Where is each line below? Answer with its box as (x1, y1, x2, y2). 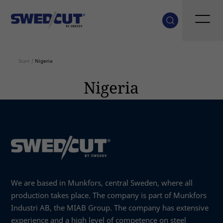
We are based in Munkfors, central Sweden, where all (11, 178, 193, 188)
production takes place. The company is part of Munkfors (11, 190, 207, 200)
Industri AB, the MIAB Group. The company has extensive (11, 203, 209, 213)
